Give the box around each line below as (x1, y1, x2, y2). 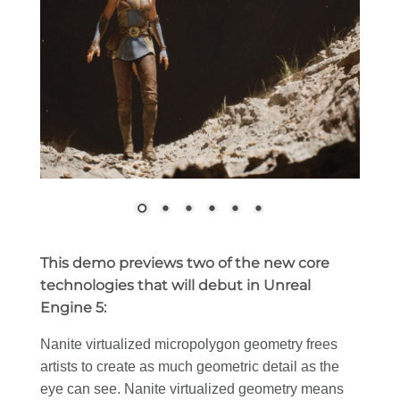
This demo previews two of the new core (40, 254, 329, 272)
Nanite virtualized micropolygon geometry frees (40, 337, 337, 353)
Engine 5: (40, 299, 106, 317)
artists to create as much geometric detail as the (40, 359, 339, 375)
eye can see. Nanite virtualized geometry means (40, 381, 344, 397)
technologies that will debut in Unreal (40, 277, 311, 295)
